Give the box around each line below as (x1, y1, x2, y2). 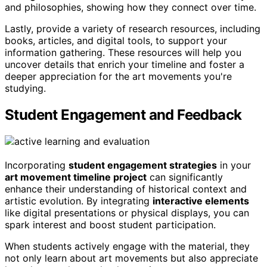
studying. (5, 82, 46, 95)
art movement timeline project (5, 171, 147, 184)
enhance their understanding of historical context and (5, 183, 247, 195)
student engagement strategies (69, 159, 217, 172)
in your (217, 159, 251, 172)
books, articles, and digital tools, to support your (5, 35, 227, 47)
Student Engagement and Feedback (5, 106, 242, 124)
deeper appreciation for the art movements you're (5, 70, 232, 83)
